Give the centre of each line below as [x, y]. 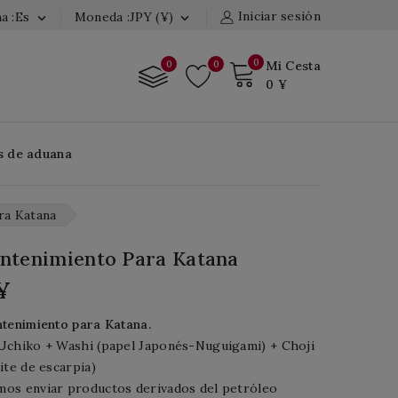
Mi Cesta [293, 66]
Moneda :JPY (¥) [124, 16]
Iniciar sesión [279, 16]
